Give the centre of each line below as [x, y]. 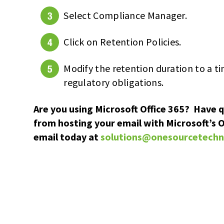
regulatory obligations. [114, 82]
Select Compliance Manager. [125, 15]
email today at [67, 137]
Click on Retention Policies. [122, 42]
